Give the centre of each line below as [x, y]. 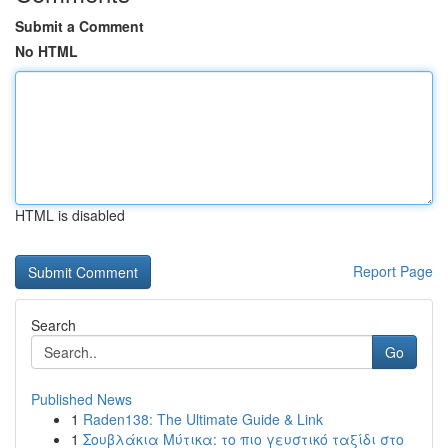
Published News [81, 399]
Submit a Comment [79, 26]
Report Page [393, 271]
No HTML [46, 51]
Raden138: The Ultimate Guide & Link [203, 419]
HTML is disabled [70, 215]
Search [53, 325]
